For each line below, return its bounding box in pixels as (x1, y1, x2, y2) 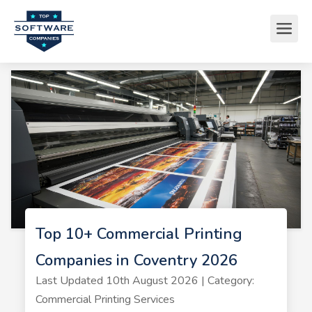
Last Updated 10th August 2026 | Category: (35, 272, 254, 288)
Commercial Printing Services (35, 291, 175, 307)
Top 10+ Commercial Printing (35, 223, 242, 244)
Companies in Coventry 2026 (35, 249, 237, 271)
